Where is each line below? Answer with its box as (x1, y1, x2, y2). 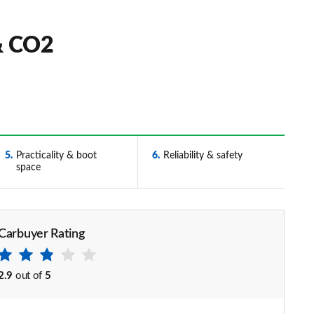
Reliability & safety (163, 151, 243, 161)
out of (15, 271, 43, 281)
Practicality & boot (15, 151, 97, 161)
